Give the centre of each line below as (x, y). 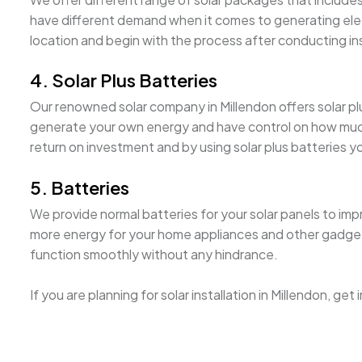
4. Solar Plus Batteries (124, 80)
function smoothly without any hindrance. (154, 254)
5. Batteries (80, 187)
